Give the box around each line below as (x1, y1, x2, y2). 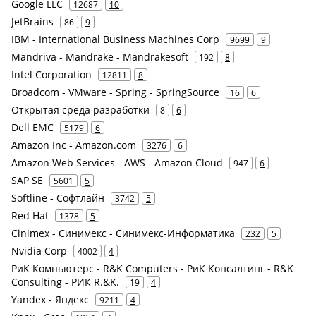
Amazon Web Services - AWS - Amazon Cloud (11, 156, 223, 170)
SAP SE (11, 174, 43, 188)
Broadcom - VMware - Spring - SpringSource (11, 85, 219, 99)
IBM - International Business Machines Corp (11, 32, 219, 47)
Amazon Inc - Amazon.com (11, 138, 136, 152)
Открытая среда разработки (11, 103, 150, 117)
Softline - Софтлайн (11, 191, 104, 205)
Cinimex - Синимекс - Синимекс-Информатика (11, 226, 235, 241)
